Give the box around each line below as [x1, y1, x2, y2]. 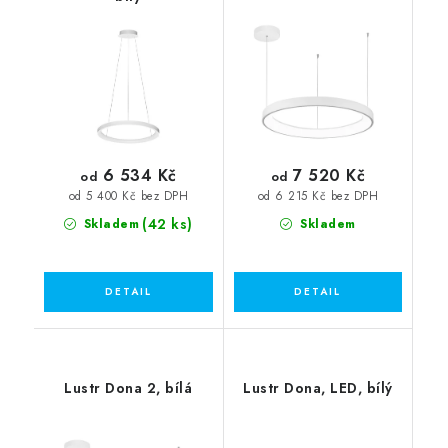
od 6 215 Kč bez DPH [257, 188, 378, 205]
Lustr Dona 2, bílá [64, 377, 193, 398]
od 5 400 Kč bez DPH [68, 188, 188, 205]
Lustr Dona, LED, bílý [243, 377, 393, 398]
